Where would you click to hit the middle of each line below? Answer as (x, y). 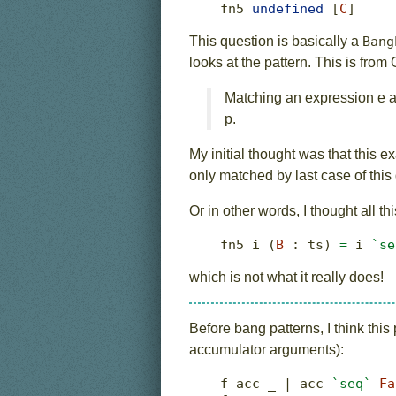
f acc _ (252, 383)
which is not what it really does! (286, 277)
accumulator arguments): (267, 349)
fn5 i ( (248, 244)
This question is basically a (276, 41)
